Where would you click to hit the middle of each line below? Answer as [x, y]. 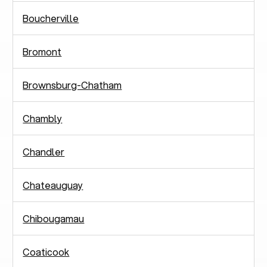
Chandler [44, 151]
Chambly [43, 118]
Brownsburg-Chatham [72, 85]
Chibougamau [54, 218]
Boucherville [51, 18]
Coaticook [46, 252]
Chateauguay [53, 185]
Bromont [42, 51]
